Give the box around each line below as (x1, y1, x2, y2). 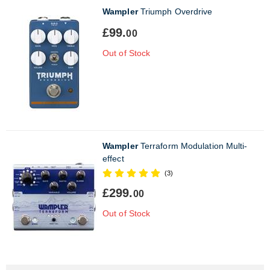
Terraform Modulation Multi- (137, 140, 248, 151)
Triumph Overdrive (137, 6, 213, 16)
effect (102, 153, 124, 163)
